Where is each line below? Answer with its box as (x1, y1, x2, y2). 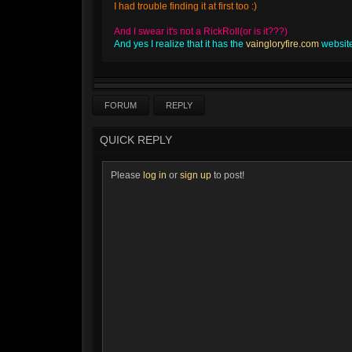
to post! (211, 170, 244, 181)
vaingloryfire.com (246, 38, 319, 49)
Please (111, 170, 143, 181)
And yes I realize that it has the (114, 38, 246, 49)
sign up (180, 170, 211, 181)
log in (143, 170, 167, 181)
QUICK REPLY (100, 134, 172, 146)
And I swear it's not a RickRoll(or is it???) (114, 26, 288, 37)
